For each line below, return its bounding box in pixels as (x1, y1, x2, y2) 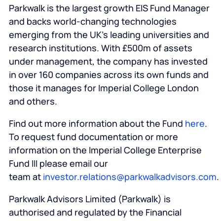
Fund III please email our (8, 157, 108, 170)
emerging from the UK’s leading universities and (8, 29, 209, 41)
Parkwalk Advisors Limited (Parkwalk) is (8, 193, 171, 205)
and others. (8, 95, 57, 108)
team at (8, 171, 43, 183)
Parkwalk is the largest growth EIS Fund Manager (8, 2, 210, 14)
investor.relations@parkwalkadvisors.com (42, 171, 217, 183)
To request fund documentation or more (8, 131, 178, 143)
